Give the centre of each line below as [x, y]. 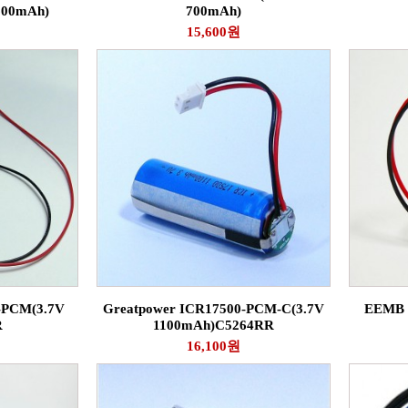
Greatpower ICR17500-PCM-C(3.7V [214, 309]
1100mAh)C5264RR [214, 325]
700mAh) [214, 11]
